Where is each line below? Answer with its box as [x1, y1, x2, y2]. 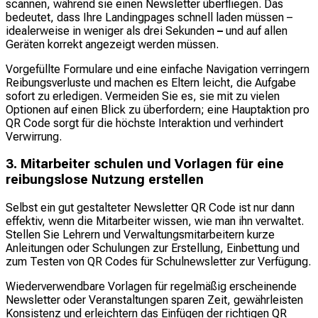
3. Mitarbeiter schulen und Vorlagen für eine [6, 156, 284, 172]
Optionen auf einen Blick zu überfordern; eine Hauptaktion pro [6, 102, 309, 116]
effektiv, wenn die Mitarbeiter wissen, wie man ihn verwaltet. [6, 214, 304, 228]
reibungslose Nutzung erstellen [6, 172, 204, 188]
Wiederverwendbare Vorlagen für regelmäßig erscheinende [6, 279, 297, 293]
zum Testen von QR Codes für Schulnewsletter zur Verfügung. [6, 254, 311, 268]
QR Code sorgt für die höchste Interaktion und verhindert [6, 116, 283, 130]
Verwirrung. [6, 129, 62, 143]
